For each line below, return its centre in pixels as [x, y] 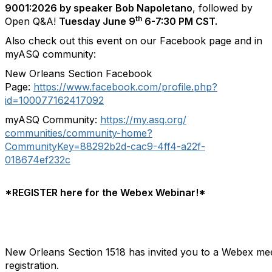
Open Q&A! [32, 21]
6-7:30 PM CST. [180, 21]
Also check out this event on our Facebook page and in [134, 41]
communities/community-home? [79, 133]
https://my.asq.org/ [143, 120]
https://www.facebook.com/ [97, 87]
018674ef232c [38, 160]
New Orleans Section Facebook [78, 73]
